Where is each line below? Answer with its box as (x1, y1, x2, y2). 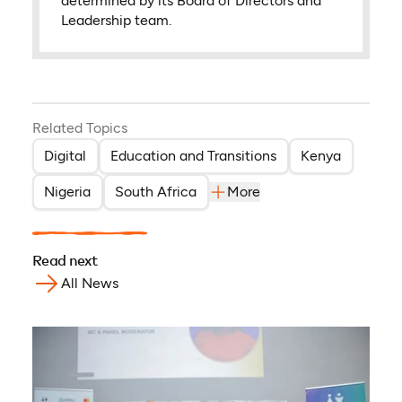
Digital (44, 146, 87, 164)
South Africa (115, 182, 197, 200)
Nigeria (44, 182, 92, 200)
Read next (31, 253, 98, 268)
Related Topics (31, 118, 127, 136)
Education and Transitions (110, 146, 277, 164)
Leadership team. (60, 12, 171, 30)
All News (60, 274, 118, 292)
